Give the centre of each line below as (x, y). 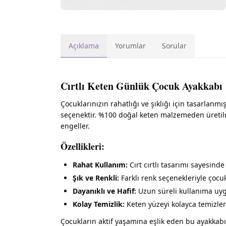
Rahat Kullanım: (100, 165)
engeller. (75, 126)
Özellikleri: (82, 146)
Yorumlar (130, 46)
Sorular (174, 46)
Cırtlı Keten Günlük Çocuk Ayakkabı (142, 86)
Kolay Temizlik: (99, 204)
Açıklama (84, 46)
